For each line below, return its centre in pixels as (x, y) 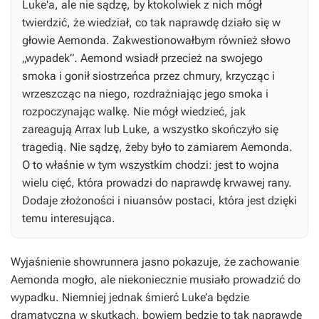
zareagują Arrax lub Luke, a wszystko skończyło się (150, 130)
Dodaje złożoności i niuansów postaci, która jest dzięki (159, 201)
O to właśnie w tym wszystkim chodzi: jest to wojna (151, 165)
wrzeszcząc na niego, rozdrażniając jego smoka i (145, 94)
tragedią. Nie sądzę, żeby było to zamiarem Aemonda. (157, 147)
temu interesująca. (69, 219)
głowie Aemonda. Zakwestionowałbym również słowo (156, 41)
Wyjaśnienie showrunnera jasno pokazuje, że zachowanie (155, 262)
